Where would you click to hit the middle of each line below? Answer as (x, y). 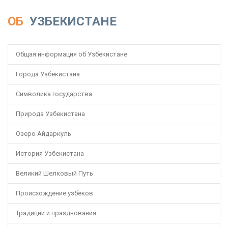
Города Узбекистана (48, 74)
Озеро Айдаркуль (44, 133)
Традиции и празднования (56, 213)
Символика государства (54, 94)
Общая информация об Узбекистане (72, 54)
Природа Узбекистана (50, 113)
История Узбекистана (50, 153)
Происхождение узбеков (54, 193)
